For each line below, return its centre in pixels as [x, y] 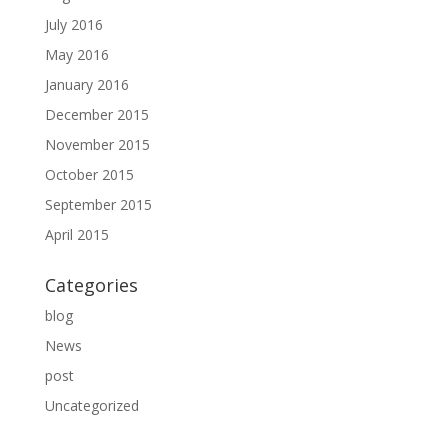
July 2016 [73, 24]
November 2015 [97, 144]
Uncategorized [91, 405]
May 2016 [76, 54]
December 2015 [96, 114]
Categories [91, 285]
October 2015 [89, 174]
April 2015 [76, 234]
